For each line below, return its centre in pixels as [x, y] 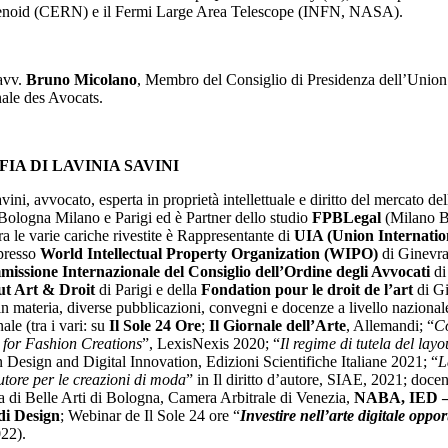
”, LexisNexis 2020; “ [211, 343]
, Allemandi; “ [390, 325]
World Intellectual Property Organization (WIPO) [209, 253]
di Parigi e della [148, 289]
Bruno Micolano [81, 79]
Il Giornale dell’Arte [277, 325]
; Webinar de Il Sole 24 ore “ [150, 415]
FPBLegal [346, 217]
